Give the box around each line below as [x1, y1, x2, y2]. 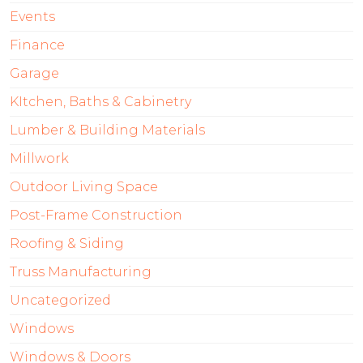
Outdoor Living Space [10, 178, 158, 194]
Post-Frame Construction [10, 207, 182, 223]
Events [10, 8, 55, 24]
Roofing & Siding [10, 235, 124, 251]
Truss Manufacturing [10, 263, 152, 280]
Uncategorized [10, 292, 111, 308]
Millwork [10, 150, 69, 166]
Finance [10, 36, 65, 53]
